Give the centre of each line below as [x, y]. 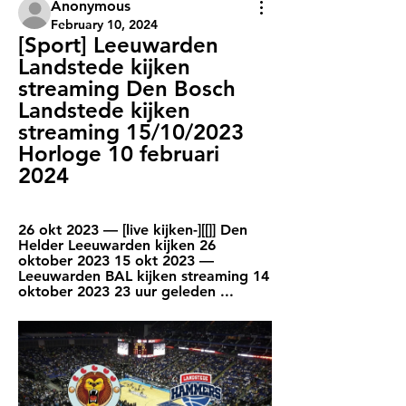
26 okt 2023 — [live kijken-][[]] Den [133, 230]
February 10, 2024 [104, 24]
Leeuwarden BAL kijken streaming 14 [144, 276]
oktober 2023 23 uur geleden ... [126, 291]
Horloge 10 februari [119, 154]
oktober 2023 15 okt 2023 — [116, 261]
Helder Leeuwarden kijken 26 [117, 245]
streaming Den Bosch [127, 88]
